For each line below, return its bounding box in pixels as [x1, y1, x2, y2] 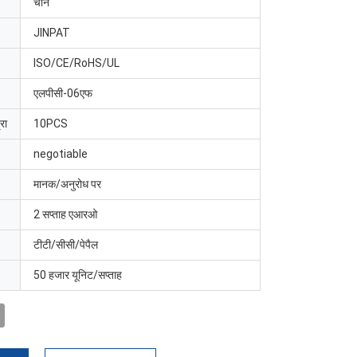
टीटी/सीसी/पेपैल [33, 238, 98, 251]
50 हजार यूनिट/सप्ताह [33, 269, 122, 281]
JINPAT [33, 26, 70, 39]
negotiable [33, 147, 88, 160]
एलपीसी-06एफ [33, 87, 92, 100]
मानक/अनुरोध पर [33, 178, 101, 190]
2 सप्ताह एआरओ [33, 208, 97, 221]
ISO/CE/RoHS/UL [33, 57, 120, 69]
